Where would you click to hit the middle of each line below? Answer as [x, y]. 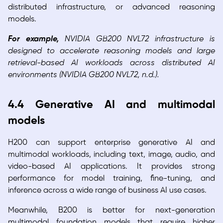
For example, [36, 39]
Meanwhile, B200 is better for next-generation [111, 211]
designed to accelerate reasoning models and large [111, 51]
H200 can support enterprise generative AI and [111, 143]
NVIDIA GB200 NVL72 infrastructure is [140, 39]
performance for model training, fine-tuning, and [111, 179]
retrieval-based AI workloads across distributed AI [111, 63]
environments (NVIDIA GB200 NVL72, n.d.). [84, 75]
